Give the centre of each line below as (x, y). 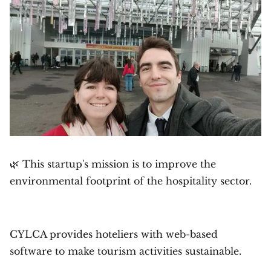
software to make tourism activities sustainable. (126, 251)
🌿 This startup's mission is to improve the (113, 164)
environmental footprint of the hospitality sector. (131, 181)
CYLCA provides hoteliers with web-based (114, 234)
